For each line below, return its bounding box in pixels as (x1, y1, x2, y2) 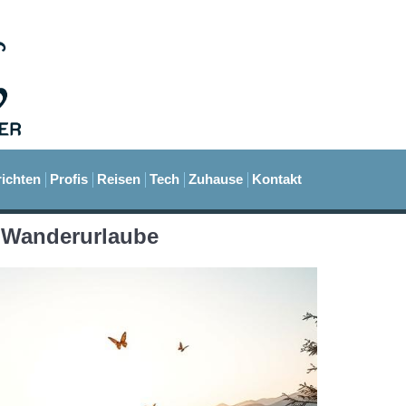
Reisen (97, 171, 140, 188)
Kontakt (252, 171, 302, 188)
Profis (50, 171, 88, 188)
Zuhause (188, 171, 243, 188)
